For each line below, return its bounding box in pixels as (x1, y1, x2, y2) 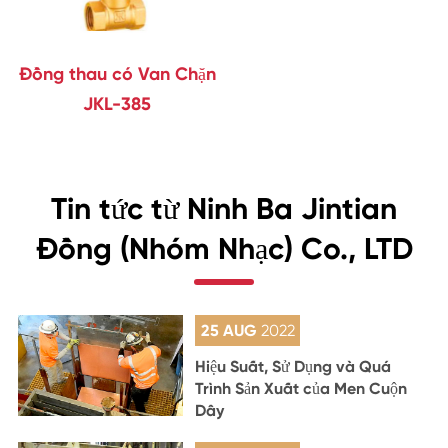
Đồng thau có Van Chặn (18, 62, 216, 85)
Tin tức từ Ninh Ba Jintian (51, 190, 397, 227)
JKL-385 (83, 92, 152, 115)
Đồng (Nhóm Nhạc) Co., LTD (35, 230, 413, 267)
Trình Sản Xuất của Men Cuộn (195, 378, 408, 398)
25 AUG (200, 320, 261, 340)
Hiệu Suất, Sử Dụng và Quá (195, 356, 392, 376)
